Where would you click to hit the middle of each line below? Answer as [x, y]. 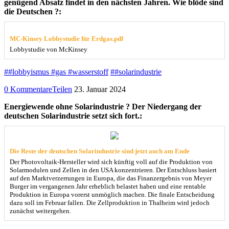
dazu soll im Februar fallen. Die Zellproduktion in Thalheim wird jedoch [110, 203]
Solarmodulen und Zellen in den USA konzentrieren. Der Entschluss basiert [113, 170]
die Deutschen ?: [33, 12]
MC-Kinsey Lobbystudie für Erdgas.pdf [66, 39]
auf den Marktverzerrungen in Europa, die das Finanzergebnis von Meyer [111, 178]
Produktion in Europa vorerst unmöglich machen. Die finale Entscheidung [112, 195]
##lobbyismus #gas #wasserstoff [56, 72]
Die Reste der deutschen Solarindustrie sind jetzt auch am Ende [100, 151]
